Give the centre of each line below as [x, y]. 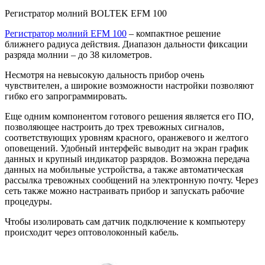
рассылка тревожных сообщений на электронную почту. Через [131, 180]
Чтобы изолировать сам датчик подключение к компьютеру [125, 222]
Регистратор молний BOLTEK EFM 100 [86, 14]
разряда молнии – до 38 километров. [78, 55]
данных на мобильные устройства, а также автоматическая [124, 170]
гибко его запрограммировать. [66, 96]
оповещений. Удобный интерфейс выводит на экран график [127, 148]
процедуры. [28, 202]
